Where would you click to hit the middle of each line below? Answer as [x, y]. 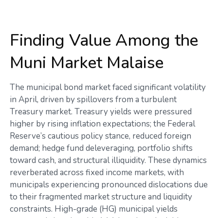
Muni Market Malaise [87, 63]
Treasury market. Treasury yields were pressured [101, 112]
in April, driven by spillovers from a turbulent [93, 100]
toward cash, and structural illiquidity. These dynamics [108, 160]
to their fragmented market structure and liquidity [101, 197]
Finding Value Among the [104, 40]
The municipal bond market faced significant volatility [108, 87]
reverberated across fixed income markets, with [97, 173]
